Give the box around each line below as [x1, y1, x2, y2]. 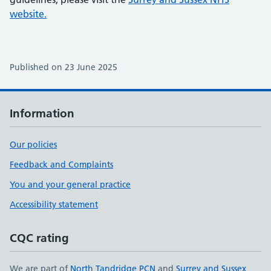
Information [10, 106, 74, 120]
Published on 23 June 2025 [10, 62, 117, 73]
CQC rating [10, 231, 69, 245]
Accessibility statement [10, 199, 98, 210]
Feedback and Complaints [10, 159, 113, 170]
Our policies [10, 139, 57, 150]
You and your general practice [10, 179, 131, 190]
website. [10, 8, 47, 20]
